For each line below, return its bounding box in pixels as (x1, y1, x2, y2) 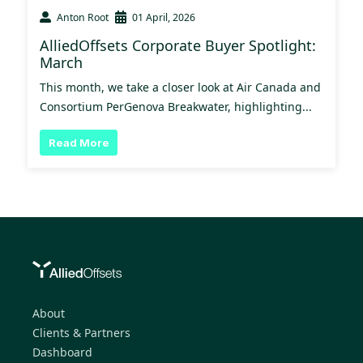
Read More (48, 135, 109, 149)
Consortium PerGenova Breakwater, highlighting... (40, 98, 312, 114)
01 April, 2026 (132, 10, 195, 24)
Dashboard (32, 344, 92, 361)
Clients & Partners (32, 325, 130, 341)
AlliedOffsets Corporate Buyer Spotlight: (40, 35, 316, 55)
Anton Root (57, 10, 109, 24)
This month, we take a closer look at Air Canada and (40, 79, 321, 95)
